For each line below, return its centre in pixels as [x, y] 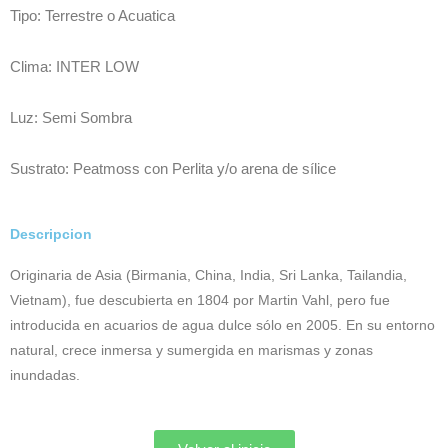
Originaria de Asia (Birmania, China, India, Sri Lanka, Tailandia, [208, 275]
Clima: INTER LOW [74, 66]
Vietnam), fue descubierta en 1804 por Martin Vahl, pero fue [200, 300]
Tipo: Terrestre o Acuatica [92, 15]
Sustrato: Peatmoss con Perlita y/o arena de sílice [173, 168]
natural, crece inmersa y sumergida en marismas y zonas [191, 350]
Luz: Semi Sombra [71, 117]
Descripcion [51, 234]
